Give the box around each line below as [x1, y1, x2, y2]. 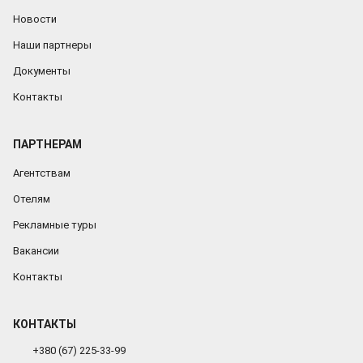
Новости [13, 12, 57, 25]
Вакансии [13, 244, 59, 257]
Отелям [13, 192, 50, 205]
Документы [13, 64, 70, 77]
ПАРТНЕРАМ [13, 137, 82, 151]
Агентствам [13, 166, 70, 179]
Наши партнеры [13, 38, 92, 51]
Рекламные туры [13, 218, 96, 231]
